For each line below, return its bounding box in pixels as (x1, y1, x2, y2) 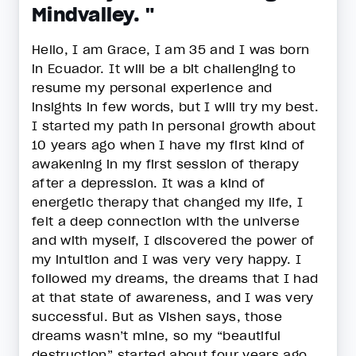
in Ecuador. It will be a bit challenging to (32, 60, 296, 76)
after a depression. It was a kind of (32, 175, 265, 191)
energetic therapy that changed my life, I (32, 194, 304, 210)
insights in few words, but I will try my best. (32, 99, 319, 114)
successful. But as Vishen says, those (32, 308, 282, 324)
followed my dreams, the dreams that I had (32, 270, 319, 286)
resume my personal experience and (32, 79, 273, 95)
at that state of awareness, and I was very (32, 289, 314, 305)
